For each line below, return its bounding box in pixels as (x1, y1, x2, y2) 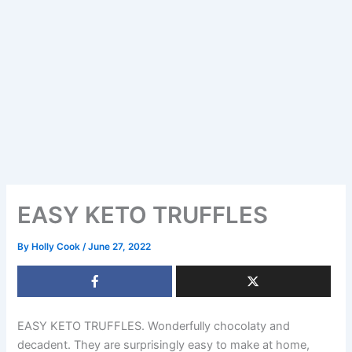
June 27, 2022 (88, 241, 152, 253)
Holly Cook (31, 241, 83, 253)
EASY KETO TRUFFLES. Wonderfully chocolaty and (17, 318, 291, 333)
